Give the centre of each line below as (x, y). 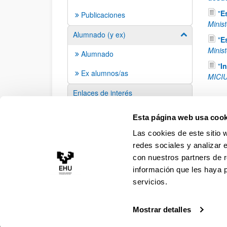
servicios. (150, 181)
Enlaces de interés (103, 93)
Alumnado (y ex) (99, 34)
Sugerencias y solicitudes (113, 112)
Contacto (189, 219)
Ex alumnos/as (105, 73)
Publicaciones (103, 15)
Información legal (133, 219)
